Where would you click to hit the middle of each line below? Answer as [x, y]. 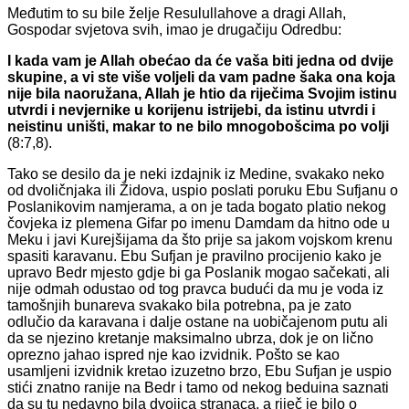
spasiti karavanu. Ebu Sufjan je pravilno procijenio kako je [194, 257]
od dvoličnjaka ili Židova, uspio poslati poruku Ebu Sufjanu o [203, 191]
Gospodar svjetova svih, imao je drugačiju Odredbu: [174, 30]
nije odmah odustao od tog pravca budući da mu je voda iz [195, 289]
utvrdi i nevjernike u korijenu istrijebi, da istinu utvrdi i [191, 110]
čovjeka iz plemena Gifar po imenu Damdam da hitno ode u [199, 224]
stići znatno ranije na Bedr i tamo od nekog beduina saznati [198, 388]
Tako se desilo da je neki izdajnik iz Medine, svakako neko [196, 174]
